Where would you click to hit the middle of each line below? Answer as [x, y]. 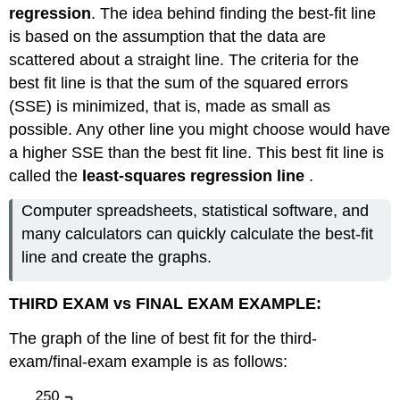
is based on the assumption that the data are [168, 37]
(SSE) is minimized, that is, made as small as [170, 107]
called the [46, 176]
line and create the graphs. [117, 257]
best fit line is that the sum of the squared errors [179, 83]
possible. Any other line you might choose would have [200, 130]
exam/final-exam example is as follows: [149, 362]
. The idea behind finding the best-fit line [234, 14]
